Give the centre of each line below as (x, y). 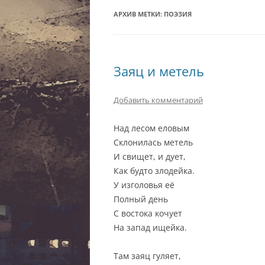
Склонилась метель (153, 142)
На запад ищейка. (150, 227)
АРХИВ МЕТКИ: (139, 14)
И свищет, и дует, (150, 156)
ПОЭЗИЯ (178, 14)
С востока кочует (148, 213)
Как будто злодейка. (154, 171)
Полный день (141, 199)
